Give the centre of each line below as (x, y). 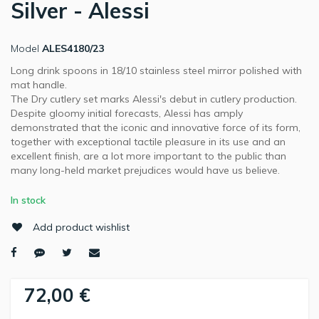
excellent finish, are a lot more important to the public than (148, 156)
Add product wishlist (81, 228)
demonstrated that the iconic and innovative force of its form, (156, 128)
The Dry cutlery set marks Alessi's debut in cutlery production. (154, 99)
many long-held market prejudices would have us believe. (145, 171)
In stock (28, 200)
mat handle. (39, 85)
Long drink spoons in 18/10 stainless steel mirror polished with (156, 71)
